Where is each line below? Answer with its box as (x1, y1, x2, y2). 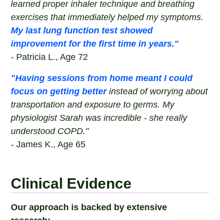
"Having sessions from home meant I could (11, 73, 193, 83)
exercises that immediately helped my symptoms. (11, 12, 204, 22)
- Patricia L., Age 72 (11, 52, 88, 62)
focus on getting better (11, 86, 107, 96)
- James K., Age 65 (11, 139, 86, 149)
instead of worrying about (107, 86, 208, 96)
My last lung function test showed (11, 26, 153, 35)
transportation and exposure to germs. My (11, 100, 175, 110)
